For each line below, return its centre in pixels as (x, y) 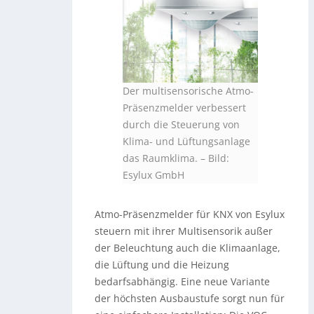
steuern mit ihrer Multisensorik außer (184, 231)
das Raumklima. (161, 158)
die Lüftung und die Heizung (162, 264)
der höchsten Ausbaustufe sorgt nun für (190, 298)
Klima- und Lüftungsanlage (187, 141)
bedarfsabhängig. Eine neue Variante (183, 281)
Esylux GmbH (154, 175)
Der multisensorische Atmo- (189, 90)
